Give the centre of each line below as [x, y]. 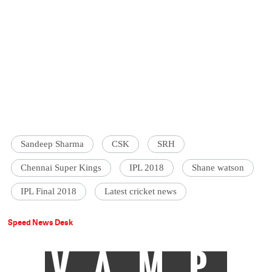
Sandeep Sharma [53, 144]
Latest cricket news [141, 192]
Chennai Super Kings [61, 168]
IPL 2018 [147, 168]
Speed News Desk [41, 223]
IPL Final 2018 [49, 192]
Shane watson [218, 168]
